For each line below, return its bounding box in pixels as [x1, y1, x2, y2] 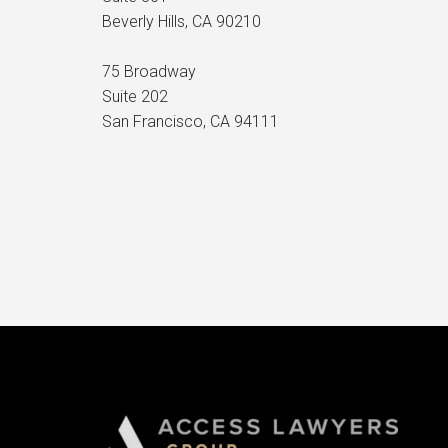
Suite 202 [102, 87, 168, 106]
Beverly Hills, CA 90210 [102, 12, 261, 31]
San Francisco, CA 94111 [102, 112, 279, 131]
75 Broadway [102, 62, 196, 81]
